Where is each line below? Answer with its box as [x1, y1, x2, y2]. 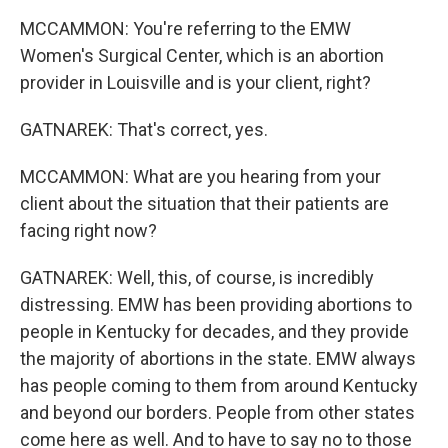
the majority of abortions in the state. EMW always [20, 348, 416, 369]
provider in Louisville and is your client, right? [20, 72, 371, 93]
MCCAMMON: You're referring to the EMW [20, 18, 351, 39]
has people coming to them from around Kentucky [20, 375, 418, 396]
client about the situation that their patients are [20, 193, 389, 214]
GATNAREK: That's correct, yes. [20, 119, 268, 140]
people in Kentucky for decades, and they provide [20, 321, 409, 342]
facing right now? [20, 220, 157, 241]
